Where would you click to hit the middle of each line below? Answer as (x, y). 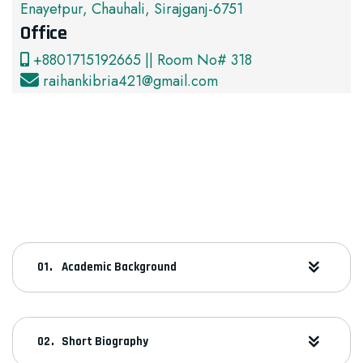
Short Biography (105, 342)
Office (44, 33)
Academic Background (119, 267)
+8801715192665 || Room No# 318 (141, 60)
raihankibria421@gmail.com (130, 81)
